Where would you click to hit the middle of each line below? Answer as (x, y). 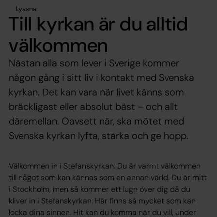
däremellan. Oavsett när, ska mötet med (96, 121)
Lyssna (26, 8)
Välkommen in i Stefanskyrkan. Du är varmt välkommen (105, 166)
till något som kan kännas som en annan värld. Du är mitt (108, 177)
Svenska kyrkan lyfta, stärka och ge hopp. (99, 135)
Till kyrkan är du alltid (99, 23)
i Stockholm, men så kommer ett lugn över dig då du (100, 189)
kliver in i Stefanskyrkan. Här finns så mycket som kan (102, 201)
